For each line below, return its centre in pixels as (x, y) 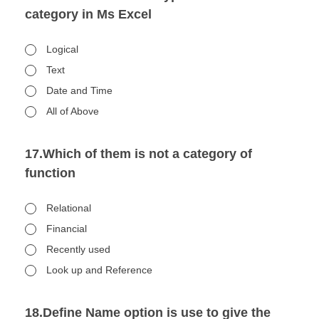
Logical (62, 49)
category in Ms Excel (88, 14)
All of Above (73, 111)
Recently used (78, 249)
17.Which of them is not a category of (138, 154)
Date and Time (79, 90)
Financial (67, 229)
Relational (69, 208)
